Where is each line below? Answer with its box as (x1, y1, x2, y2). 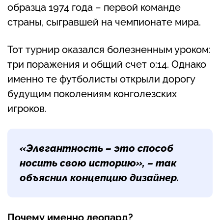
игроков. (7, 103, 47, 115)
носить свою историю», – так (20, 157, 176, 169)
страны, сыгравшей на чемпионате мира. (7, 16, 201, 28)
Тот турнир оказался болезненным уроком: (7, 44, 211, 56)
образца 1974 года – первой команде (7, 1, 181, 14)
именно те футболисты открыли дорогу (7, 73, 195, 85)
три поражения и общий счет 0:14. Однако (7, 58, 206, 71)
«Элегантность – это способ (20, 142, 173, 155)
